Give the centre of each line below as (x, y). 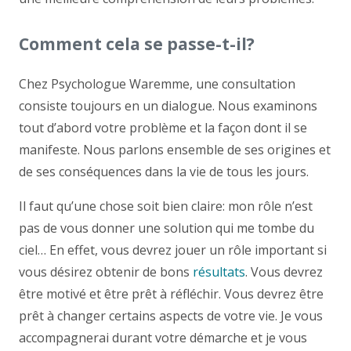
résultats (219, 271)
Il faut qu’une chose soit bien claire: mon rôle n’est (166, 206)
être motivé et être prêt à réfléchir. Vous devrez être (171, 293)
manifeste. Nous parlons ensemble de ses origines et (175, 149)
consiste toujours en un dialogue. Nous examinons (168, 105)
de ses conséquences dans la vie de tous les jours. (164, 171)
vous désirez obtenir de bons (106, 271)
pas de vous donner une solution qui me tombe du (166, 228)
